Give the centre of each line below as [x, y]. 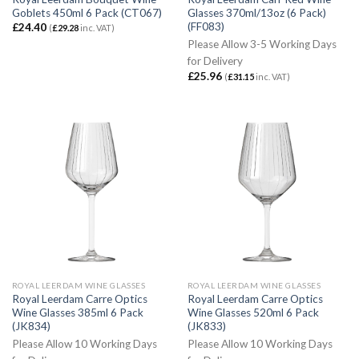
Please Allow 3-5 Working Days [262, 44]
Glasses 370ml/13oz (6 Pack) [256, 12]
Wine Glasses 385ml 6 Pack [77, 312]
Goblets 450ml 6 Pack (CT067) [87, 12]
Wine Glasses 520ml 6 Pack [253, 312]
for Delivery [215, 61]
